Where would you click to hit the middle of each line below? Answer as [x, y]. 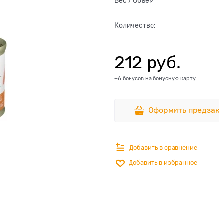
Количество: [135, 25]
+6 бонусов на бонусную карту [155, 78]
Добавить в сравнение [163, 147]
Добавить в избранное [163, 163]
